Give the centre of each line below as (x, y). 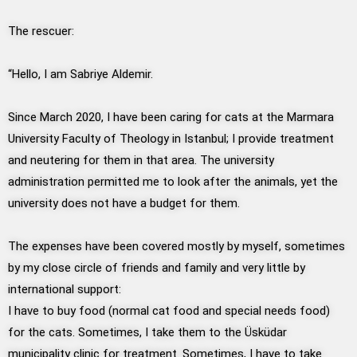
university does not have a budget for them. (124, 204)
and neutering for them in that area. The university (141, 161)
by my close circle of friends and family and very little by (157, 268)
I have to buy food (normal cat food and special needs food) (169, 311)
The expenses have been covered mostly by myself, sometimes (177, 247)
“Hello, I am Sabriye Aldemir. (80, 75)
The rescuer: (41, 31)
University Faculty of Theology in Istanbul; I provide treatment (171, 139)
